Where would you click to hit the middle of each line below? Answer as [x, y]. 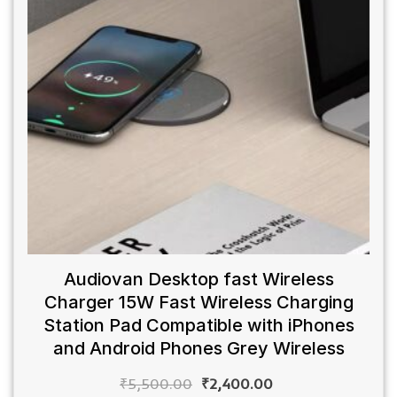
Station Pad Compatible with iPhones [198, 325]
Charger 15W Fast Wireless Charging [198, 302]
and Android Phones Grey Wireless [198, 348]
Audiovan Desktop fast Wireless [198, 279]
